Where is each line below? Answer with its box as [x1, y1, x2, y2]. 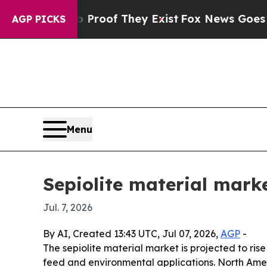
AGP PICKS [12, 13, 66, 25]
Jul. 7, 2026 [43, 201, 92, 213]
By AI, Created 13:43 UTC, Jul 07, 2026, [43, 227, 221, 240]
